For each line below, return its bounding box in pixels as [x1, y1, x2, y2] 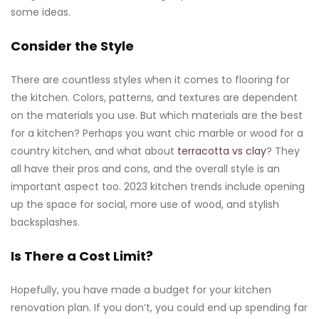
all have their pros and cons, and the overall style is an [11, 161, 280, 176]
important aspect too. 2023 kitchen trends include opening [11, 179, 305, 194]
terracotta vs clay [177, 143, 266, 158]
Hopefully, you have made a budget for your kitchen [11, 282, 271, 297]
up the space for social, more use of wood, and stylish [11, 197, 279, 211]
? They [266, 143, 300, 158]
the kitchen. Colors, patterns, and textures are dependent [11, 90, 298, 105]
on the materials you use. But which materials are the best [11, 108, 303, 122]
